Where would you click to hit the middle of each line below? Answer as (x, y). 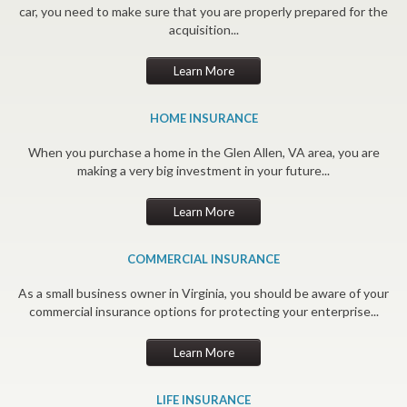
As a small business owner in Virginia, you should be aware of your (203, 293)
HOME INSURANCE (203, 118)
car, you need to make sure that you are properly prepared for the (203, 11)
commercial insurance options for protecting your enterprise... (203, 311)
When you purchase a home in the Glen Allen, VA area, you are (203, 152)
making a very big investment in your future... (203, 170)
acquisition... (203, 29)
